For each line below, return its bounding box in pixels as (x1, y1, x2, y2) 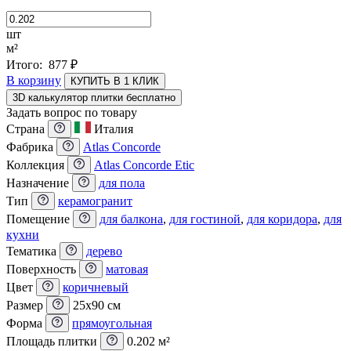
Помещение (6, 212, 73, 226)
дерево (86, 244, 122, 258)
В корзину (6, 73, 61, 87)
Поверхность (6, 262, 79, 276)
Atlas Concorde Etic (94, 157, 194, 172)
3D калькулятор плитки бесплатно (13, 91, 175, 103)
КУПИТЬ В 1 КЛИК (71, 74, 159, 87)
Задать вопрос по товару (6, 105, 137, 119)
